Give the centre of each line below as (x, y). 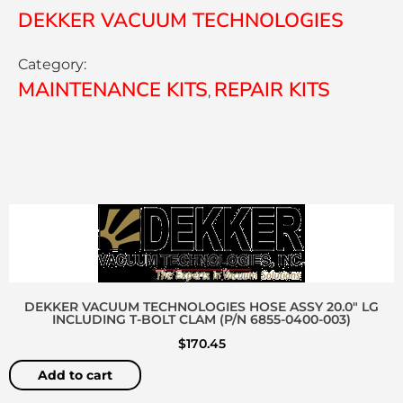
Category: (52, 65)
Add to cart (75, 375)
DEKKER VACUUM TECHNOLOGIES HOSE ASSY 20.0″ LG (201, 307)
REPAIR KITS (272, 90)
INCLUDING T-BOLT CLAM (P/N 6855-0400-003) (201, 320)
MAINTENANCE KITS (113, 90)
